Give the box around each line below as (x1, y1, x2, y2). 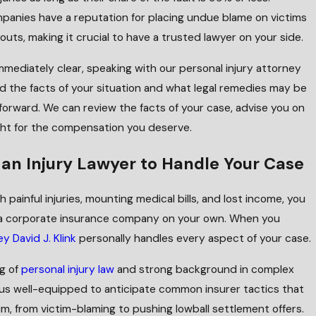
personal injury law (21, 262, 115, 276)
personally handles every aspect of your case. (76, 231, 312, 246)
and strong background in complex (114, 262, 295, 276)
